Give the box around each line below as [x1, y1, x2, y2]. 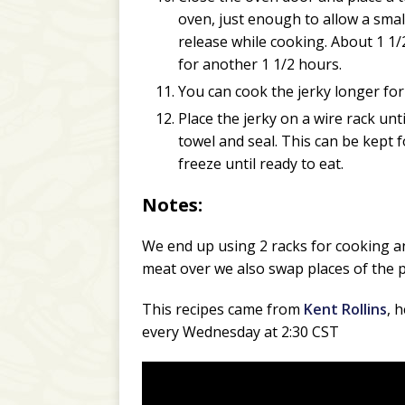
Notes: [142, 193, 202, 218]
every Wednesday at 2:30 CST [142, 322, 339, 343]
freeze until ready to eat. [178, 154, 344, 174]
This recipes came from [142, 299, 304, 320]
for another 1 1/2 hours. [178, 54, 342, 75]
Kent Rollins [304, 299, 387, 320]
